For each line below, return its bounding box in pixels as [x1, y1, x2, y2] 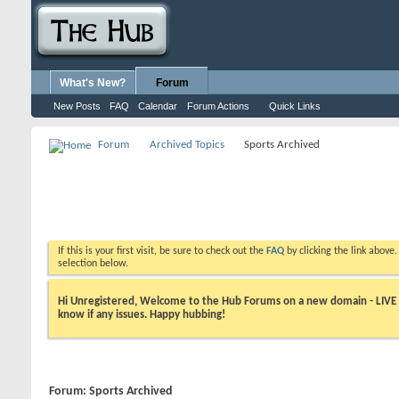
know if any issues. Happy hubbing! [58, 308, 225, 321]
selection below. [58, 258, 128, 269]
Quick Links [269, 101, 321, 111]
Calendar [138, 101, 177, 111]
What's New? [60, 77, 126, 89]
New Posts [53, 101, 101, 111]
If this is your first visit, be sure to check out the [58, 246, 266, 256]
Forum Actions [187, 101, 249, 111]
